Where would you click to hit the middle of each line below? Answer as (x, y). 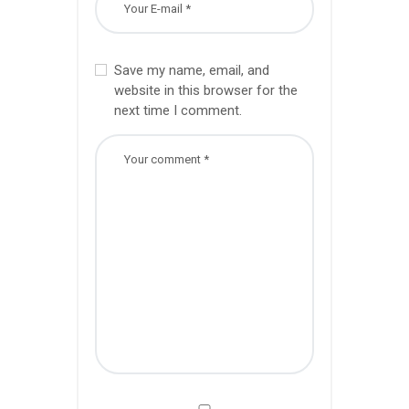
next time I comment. (178, 111)
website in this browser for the (205, 91)
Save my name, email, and (191, 71)
